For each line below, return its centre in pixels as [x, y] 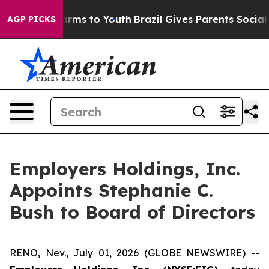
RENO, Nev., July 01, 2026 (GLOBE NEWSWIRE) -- [134, 253]
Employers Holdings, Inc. [125, 169]
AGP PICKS [32, 19]
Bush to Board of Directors [132, 212]
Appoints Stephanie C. [111, 190]
